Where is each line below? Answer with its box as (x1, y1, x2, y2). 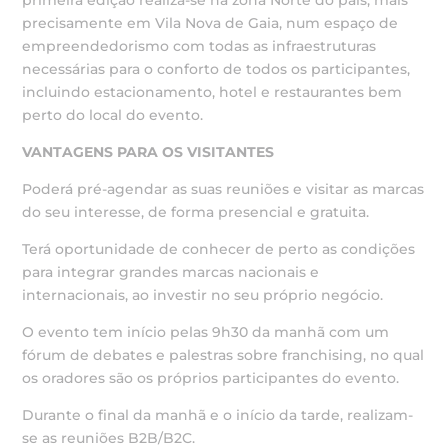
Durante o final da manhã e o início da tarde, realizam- (22, 405, 414, 424)
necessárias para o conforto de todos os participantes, (22, 59, 411, 78)
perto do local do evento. (22, 105, 204, 124)
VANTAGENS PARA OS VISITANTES (22, 142, 275, 161)
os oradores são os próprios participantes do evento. (22, 368, 400, 387)
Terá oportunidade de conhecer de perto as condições (22, 239, 416, 258)
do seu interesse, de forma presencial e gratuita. (22, 202, 370, 221)
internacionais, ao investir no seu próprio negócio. (22, 285, 384, 304)
